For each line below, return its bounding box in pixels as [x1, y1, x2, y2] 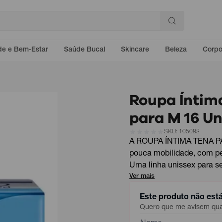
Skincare [121, 47, 149, 54]
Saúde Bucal [64, 47, 105, 54]
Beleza [165, 47, 187, 54]
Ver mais [129, 173, 155, 180]
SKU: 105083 [164, 129, 200, 135]
